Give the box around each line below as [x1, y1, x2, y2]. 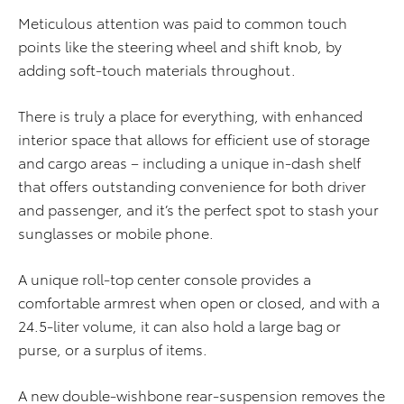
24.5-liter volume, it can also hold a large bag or [18, 315, 341, 335]
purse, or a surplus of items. [18, 338, 207, 359]
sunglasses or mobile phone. [18, 222, 214, 243]
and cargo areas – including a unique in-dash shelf [18, 151, 361, 172]
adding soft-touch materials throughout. [18, 59, 296, 79]
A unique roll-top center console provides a [18, 268, 311, 289]
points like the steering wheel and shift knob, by [18, 35, 342, 56]
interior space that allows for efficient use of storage [18, 128, 370, 149]
